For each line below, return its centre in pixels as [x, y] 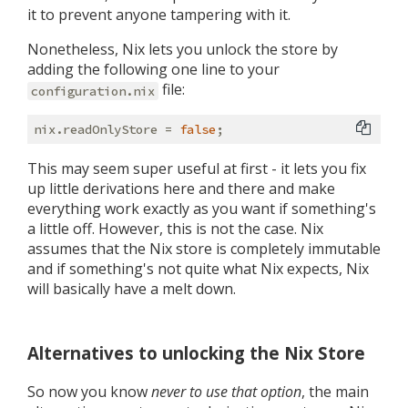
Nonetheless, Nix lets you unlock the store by [183, 50]
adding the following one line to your [153, 70]
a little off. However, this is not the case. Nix [175, 229]
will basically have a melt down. [132, 289]
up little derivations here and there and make [181, 189]
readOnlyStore [110, 130]
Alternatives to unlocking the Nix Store [196, 353]
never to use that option [226, 391]
